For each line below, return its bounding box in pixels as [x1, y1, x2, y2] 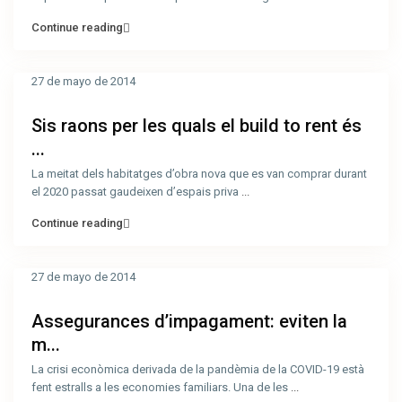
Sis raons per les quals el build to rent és [31, 115, 362, 136]
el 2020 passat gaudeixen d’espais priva [31, 185, 241, 198]
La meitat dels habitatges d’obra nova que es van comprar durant [31, 167, 367, 180]
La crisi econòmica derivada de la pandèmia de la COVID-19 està [31, 363, 364, 376]
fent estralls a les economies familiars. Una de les [31, 380, 291, 394]
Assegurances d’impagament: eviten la [31, 310, 347, 332]
